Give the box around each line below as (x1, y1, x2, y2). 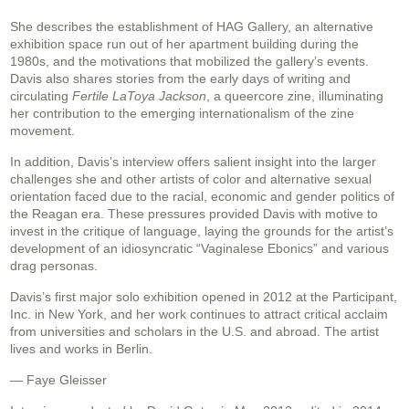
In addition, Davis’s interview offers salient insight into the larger (10, 154, 376, 170)
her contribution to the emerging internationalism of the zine (10, 106, 354, 121)
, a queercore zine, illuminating (206, 89, 383, 104)
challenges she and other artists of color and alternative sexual (10, 172, 372, 187)
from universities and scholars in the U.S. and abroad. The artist (10, 324, 379, 340)
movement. (10, 123, 75, 139)
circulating (10, 89, 72, 104)
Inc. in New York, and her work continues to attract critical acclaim (10, 307, 388, 322)
